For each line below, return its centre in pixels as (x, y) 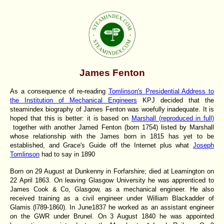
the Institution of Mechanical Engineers (73, 100)
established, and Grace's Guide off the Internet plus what (101, 145)
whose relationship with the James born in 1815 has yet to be (112, 136)
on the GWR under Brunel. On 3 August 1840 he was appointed (112, 216)
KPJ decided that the (175, 100)
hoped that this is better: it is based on (71, 118)
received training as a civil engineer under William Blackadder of (112, 198)
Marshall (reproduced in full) (172, 118)
